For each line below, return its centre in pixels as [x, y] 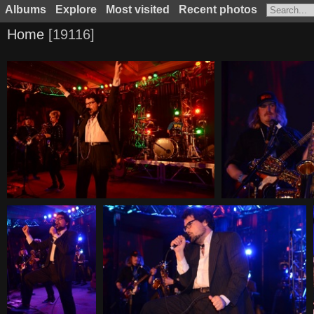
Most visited [137, 9]
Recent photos [218, 9]
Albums [25, 9]
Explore [76, 9]
